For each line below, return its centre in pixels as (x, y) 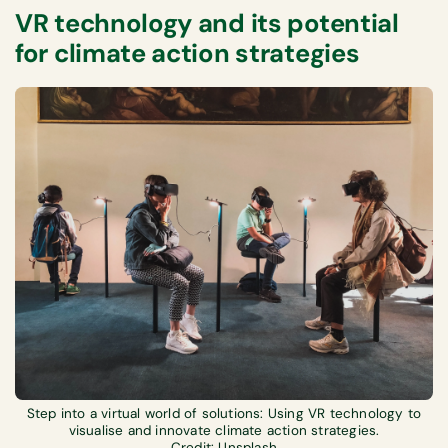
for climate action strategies (190, 53)
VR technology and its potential (207, 23)
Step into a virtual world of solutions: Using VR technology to (224, 414)
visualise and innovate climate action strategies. (224, 431)
